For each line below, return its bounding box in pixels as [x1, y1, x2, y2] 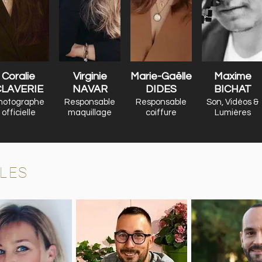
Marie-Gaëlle [130, 71, 192, 82]
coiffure [146, 108, 177, 117]
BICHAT [213, 84, 251, 95]
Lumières [214, 108, 251, 117]
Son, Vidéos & [206, 98, 258, 106]
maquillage [68, 108, 112, 117]
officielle [1, 108, 36, 117]
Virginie [73, 71, 107, 82]
